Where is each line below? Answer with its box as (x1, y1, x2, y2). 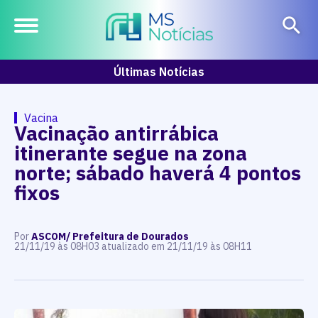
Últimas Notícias (114, 65, 204, 79)
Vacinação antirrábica (14, 120, 219, 146)
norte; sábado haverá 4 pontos (14, 160, 301, 186)
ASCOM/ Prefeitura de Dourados (29, 230, 189, 243)
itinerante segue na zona (14, 140, 247, 166)
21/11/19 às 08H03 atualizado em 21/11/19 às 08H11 (14, 240, 252, 253)
